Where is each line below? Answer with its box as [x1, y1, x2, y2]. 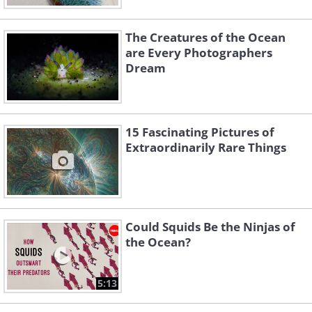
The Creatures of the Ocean [125, 29, 286, 45]
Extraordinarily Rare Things [125, 139, 286, 155]
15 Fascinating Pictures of [125, 124, 274, 140]
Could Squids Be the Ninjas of [125, 219, 295, 235]
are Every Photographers [125, 45, 272, 61]
